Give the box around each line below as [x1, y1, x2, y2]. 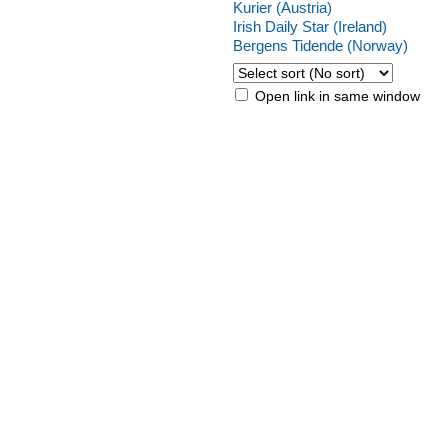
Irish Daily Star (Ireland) [233, 18, 387, 35]
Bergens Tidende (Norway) [233, 37, 408, 54]
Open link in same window [251, 88, 420, 104]
